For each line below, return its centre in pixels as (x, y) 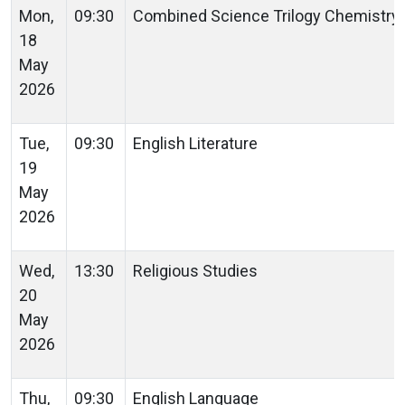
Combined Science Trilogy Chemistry (268, 15)
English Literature (199, 143)
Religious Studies (197, 270)
